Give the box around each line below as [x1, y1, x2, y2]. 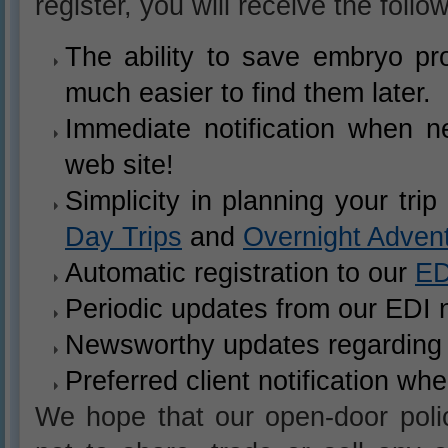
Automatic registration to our [65, 257, 415, 288]
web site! [65, 149, 174, 180]
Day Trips [65, 221, 182, 252]
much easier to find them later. [65, 77, 431, 108]
